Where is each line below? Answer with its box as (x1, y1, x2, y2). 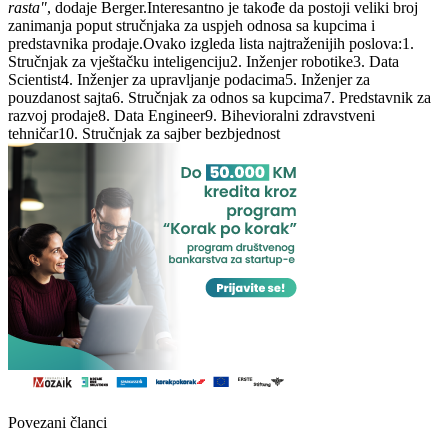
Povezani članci (8, 414, 107, 432)
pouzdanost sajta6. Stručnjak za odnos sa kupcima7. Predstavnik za (8, 89, 431, 107)
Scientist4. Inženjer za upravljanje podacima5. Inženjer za (8, 71, 370, 89)
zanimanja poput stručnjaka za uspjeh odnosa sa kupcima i (8, 17, 375, 35)
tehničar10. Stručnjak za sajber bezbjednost (8, 125, 280, 143)
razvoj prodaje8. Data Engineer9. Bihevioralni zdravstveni (8, 107, 375, 125)
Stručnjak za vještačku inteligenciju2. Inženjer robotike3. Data (8, 53, 399, 71)
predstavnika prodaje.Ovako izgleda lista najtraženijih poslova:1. (8, 35, 414, 53)
